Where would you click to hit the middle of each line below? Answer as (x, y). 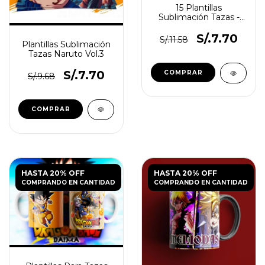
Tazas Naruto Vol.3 (66, 54)
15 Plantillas (199, 8)
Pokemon (199, 27)
